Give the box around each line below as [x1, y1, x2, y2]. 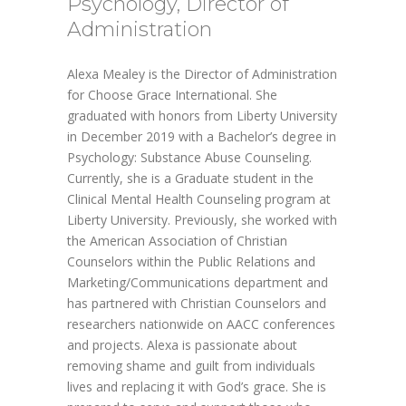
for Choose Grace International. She [67, 85, 277, 103]
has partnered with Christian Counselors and [67, 294, 326, 312]
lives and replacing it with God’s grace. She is [67, 377, 326, 395]
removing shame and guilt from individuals [67, 356, 315, 374]
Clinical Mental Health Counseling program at [67, 189, 331, 208]
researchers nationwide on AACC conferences [67, 314, 335, 333]
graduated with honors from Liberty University [67, 106, 337, 124]
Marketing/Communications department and [67, 273, 328, 291]
